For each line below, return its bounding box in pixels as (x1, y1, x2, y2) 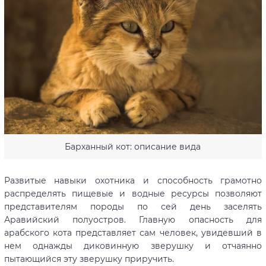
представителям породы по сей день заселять (4, 201, 262, 212)
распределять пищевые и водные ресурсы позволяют (4, 188, 262, 199)
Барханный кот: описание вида (65, 141, 201, 152)
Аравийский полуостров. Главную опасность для (4, 214, 262, 225)
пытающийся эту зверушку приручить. (4, 253, 174, 264)
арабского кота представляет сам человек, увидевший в (4, 227, 262, 238)
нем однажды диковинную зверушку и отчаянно (4, 240, 262, 251)
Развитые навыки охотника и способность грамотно (4, 175, 262, 186)
